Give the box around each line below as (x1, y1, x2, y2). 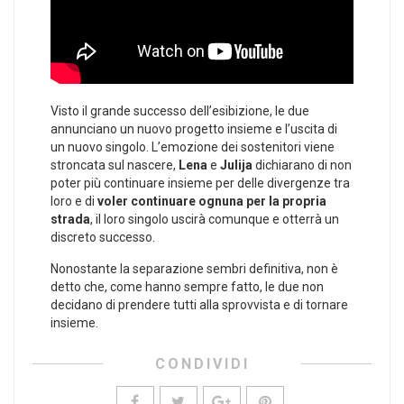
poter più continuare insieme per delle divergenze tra (50, 176, 350, 191)
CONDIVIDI (154, 355, 250, 373)
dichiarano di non (252, 158, 352, 173)
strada (50, 212, 90, 227)
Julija (220, 158, 252, 173)
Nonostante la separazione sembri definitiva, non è (50, 262, 338, 277)
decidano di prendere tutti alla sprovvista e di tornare (50, 298, 348, 313)
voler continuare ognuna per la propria (97, 194, 326, 209)
